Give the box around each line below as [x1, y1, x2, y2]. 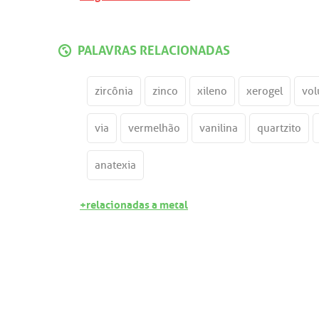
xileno [197, 84, 227, 98]
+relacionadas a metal [80, 194, 188, 212]
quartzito [257, 121, 301, 135]
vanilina [199, 121, 238, 135]
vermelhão [128, 121, 180, 135]
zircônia [95, 84, 133, 98]
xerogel [246, 84, 283, 98]
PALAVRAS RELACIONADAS [75, 38, 230, 58]
